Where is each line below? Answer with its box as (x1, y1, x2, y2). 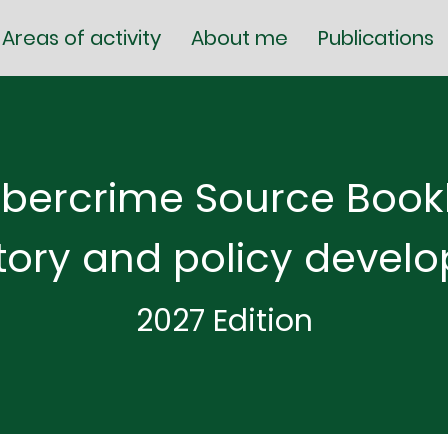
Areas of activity (2, 24, 161, 52)
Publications (318, 24, 434, 52)
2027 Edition (135, 300, 313, 342)
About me (191, 24, 288, 52)
